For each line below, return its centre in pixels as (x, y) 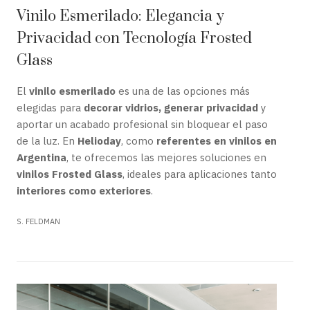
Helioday (99, 141)
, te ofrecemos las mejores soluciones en (166, 157)
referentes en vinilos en (217, 141)
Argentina (42, 157)
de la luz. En (47, 141)
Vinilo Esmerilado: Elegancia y (120, 16)
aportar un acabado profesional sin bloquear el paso (142, 124)
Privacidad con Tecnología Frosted (134, 38)
